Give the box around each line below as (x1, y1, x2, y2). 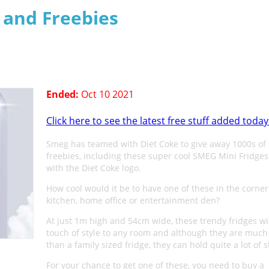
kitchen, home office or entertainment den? (46, 195, 220, 206)
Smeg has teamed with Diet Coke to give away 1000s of (46, 138, 266, 150)
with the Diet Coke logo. (46, 162, 141, 174)
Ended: (46, 88, 79, 101)
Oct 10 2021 (78, 88, 134, 101)
